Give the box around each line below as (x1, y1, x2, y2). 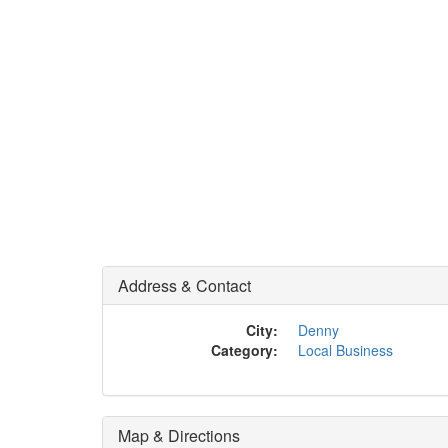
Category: (211, 340, 278, 360)
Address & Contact (118, 274, 251, 297)
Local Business (298, 340, 393, 360)
